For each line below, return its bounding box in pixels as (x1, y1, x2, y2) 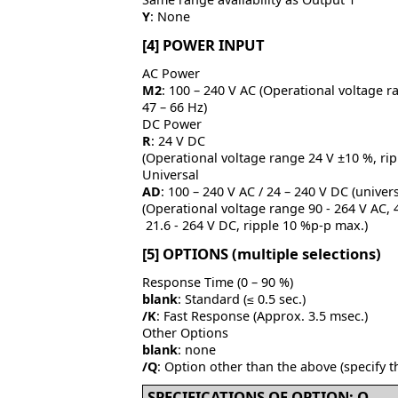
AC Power (142, 65, 200, 83)
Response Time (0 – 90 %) (142, 274, 293, 291)
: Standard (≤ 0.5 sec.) (178, 291, 306, 308)
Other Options (142, 324, 228, 342)
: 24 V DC (151, 132, 205, 150)
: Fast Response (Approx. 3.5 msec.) (156, 307, 368, 325)
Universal (142, 166, 199, 184)
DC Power (142, 115, 202, 133)
